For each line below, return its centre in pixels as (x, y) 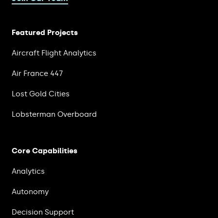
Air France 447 (37, 74)
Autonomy (30, 192)
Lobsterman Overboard (54, 115)
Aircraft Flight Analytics (54, 53)
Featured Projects (45, 33)
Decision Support (43, 212)
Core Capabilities (45, 151)
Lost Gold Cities (41, 94)
